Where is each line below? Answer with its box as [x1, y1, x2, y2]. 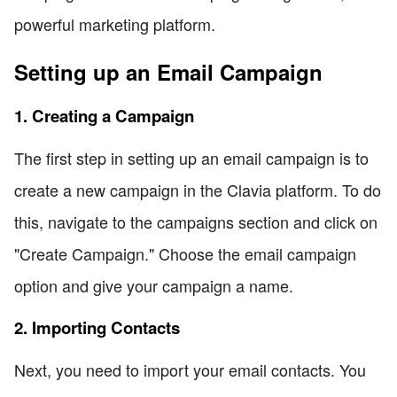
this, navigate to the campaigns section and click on [14, 210, 378, 234]
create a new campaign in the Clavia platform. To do [14, 178, 381, 202]
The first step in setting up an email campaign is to [14, 146, 369, 170]
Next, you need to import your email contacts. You [14, 358, 366, 382]
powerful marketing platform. [14, 12, 215, 35]
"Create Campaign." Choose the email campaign [14, 242, 356, 266]
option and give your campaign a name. [14, 274, 293, 298]
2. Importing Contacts [14, 315, 180, 339]
